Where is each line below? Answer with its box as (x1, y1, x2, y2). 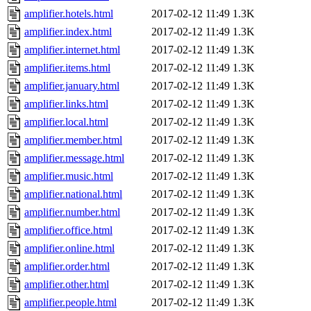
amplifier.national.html (24, 188, 122, 201)
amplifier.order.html (24, 260, 110, 273)
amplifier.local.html (24, 116, 108, 128)
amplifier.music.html (24, 170, 113, 183)
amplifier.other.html (24, 278, 109, 291)
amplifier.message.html (24, 152, 124, 165)
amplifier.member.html (24, 134, 122, 146)
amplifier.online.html (24, 242, 115, 255)
